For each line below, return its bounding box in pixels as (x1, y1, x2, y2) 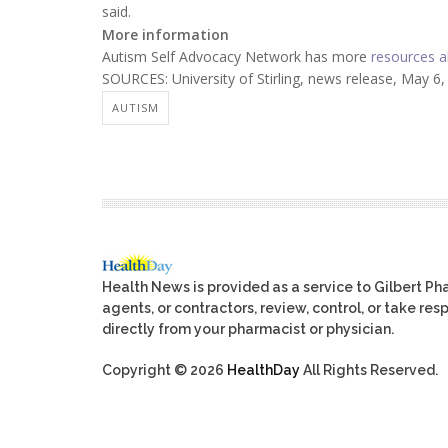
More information (102, 24, 229, 44)
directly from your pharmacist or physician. (102, 321, 394, 338)
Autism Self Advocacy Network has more (102, 46, 371, 66)
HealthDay (227, 362, 300, 379)
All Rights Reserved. (300, 362, 438, 379)
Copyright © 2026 (102, 362, 227, 379)
